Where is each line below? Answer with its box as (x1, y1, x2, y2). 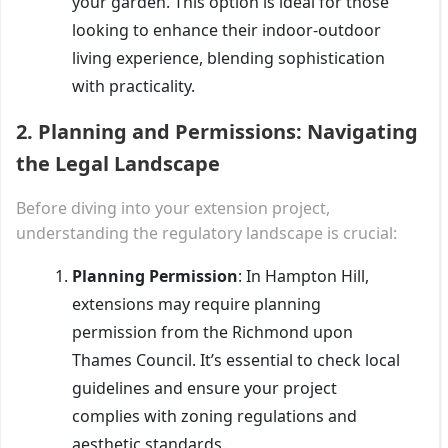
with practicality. (72, 74, 195, 97)
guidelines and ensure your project (72, 376, 337, 399)
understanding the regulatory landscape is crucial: (16, 221, 397, 244)
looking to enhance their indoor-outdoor (72, 18, 381, 41)
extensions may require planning (72, 292, 321, 315)
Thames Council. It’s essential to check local (72, 348, 400, 371)
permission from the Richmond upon (72, 320, 353, 343)
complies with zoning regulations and (72, 404, 357, 427)
